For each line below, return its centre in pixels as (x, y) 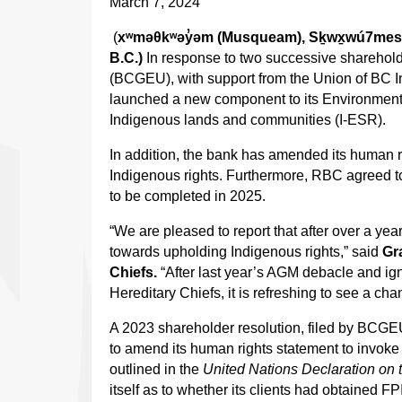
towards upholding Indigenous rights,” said (244, 252)
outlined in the (154, 370)
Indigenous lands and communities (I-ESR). (248, 120)
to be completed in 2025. (188, 197)
